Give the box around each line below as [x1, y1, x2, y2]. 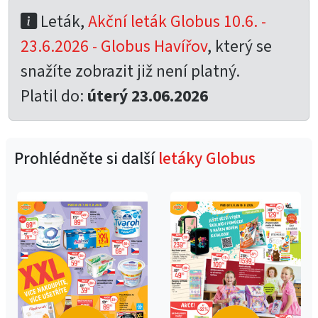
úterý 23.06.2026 [87, 84, 208, 108]
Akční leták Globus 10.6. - [88, 10, 266, 33]
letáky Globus [158, 147, 256, 170]
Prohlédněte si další [14, 147, 158, 170]
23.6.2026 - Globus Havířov [21, 35, 207, 58]
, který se [207, 35, 272, 58]
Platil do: [21, 84, 87, 108]
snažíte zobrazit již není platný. [21, 60, 240, 83]
